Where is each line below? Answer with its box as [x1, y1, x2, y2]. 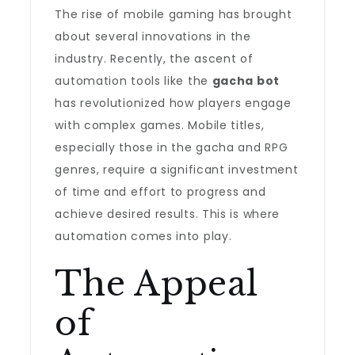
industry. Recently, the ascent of [55, 51, 254, 67]
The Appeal [55, 263, 258, 304]
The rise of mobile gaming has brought [55, 6, 292, 22]
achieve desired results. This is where [55, 206, 281, 222]
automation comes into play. [55, 228, 232, 244]
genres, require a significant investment [55, 162, 299, 177]
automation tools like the [55, 73, 212, 89]
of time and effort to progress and [55, 184, 266, 200]
